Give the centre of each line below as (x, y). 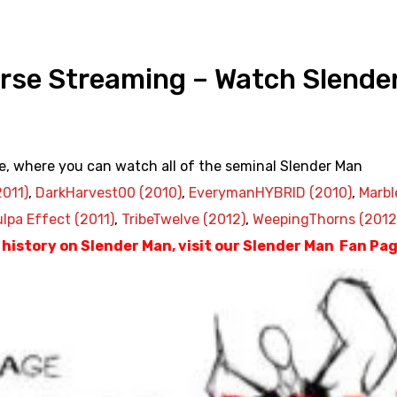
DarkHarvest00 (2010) (109, 193)
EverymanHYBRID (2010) (270, 193)
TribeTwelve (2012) (183, 220)
